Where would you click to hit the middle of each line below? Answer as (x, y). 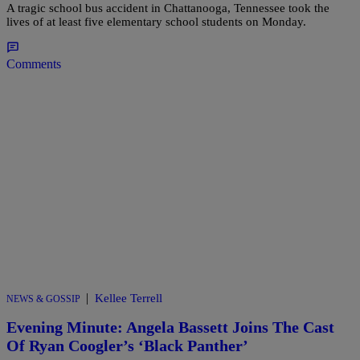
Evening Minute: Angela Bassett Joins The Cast (170, 327)
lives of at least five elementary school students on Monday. (156, 21)
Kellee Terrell (129, 298)
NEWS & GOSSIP (43, 299)
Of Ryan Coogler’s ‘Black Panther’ (127, 346)
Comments (34, 63)
